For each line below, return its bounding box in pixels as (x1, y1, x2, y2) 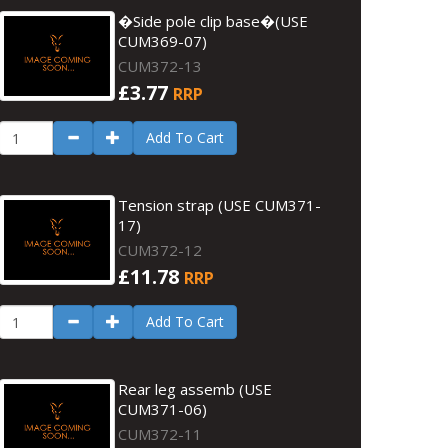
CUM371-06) (118, 399, 208, 419)
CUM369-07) (118, 31, 208, 51)
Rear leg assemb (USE (118, 379, 273, 399)
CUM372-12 (118, 240, 203, 260)
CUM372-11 (118, 424, 203, 444)
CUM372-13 (118, 56, 203, 76)
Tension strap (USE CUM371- (118, 195, 322, 215)
